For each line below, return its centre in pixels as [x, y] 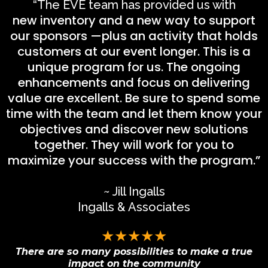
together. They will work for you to [134, 144]
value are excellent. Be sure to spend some [134, 98]
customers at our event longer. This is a [134, 51]
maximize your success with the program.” [134, 160]
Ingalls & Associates [134, 207]
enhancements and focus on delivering [134, 82]
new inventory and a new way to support [134, 20]
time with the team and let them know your [134, 113]
